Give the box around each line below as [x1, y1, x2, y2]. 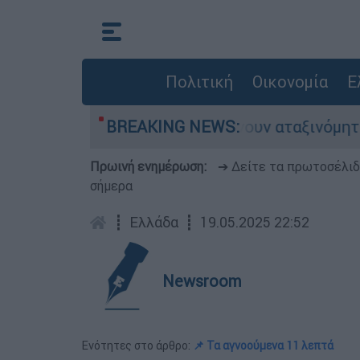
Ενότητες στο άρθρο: [82, 338, 193, 353]
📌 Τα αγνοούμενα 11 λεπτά [193, 338, 333, 353]
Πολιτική [165, 72, 233, 92]
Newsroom [162, 271, 242, 291]
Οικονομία [252, 72, 328, 92]
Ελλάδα [129, 213, 178, 231]
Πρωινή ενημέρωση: [90, 158, 210, 174]
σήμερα [90, 178, 133, 194]
